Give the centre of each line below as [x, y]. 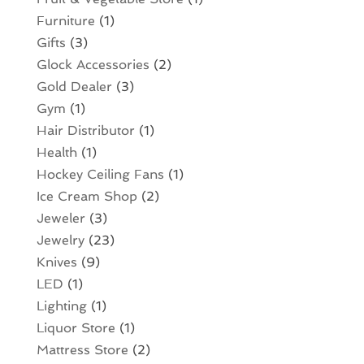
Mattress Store [82, 349]
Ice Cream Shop [87, 196]
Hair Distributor [85, 130]
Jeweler [61, 218]
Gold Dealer [74, 86]
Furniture [65, 20]
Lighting [61, 305]
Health [56, 152]
